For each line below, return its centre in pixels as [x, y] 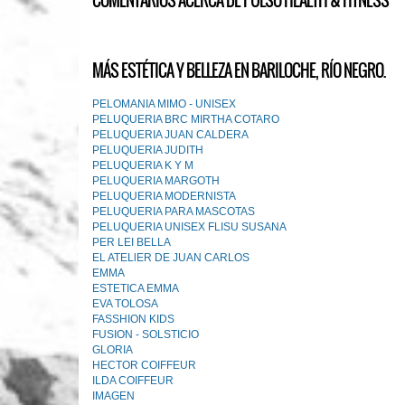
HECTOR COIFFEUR [144, 365]
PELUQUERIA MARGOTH [156, 181]
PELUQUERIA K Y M [143, 165]
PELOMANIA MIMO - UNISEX [164, 104]
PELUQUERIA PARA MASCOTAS [174, 212]
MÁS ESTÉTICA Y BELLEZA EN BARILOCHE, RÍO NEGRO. [239, 71]
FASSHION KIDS [133, 319]
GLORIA [113, 350]
